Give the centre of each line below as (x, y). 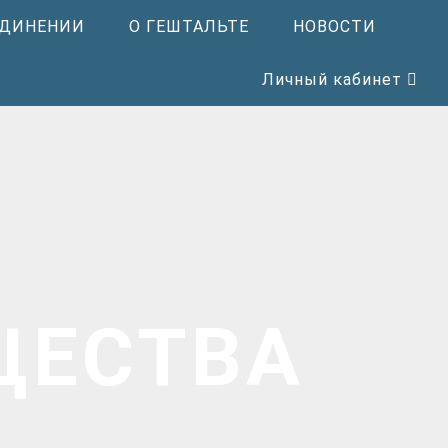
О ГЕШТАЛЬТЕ (188, 26)
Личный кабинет (332, 79)
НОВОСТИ (334, 26)
